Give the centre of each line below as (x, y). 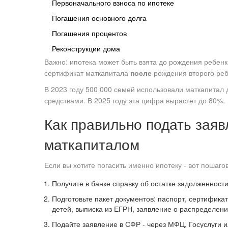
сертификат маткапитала (87, 73)
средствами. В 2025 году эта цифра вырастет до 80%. (135, 101)
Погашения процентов (89, 33)
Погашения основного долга (99, 18)
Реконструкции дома (86, 49)
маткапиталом (92, 144)
